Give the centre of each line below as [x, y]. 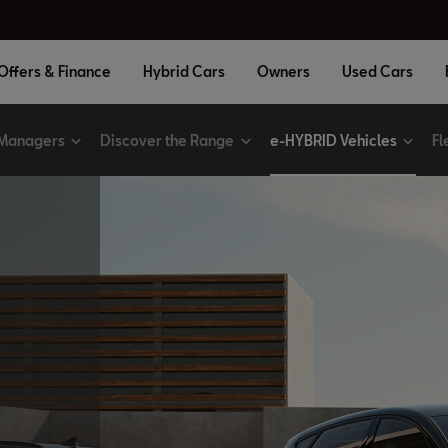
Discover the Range [167, 140]
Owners [284, 71]
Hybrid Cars [184, 71]
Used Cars [378, 71]
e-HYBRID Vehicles [333, 140]
